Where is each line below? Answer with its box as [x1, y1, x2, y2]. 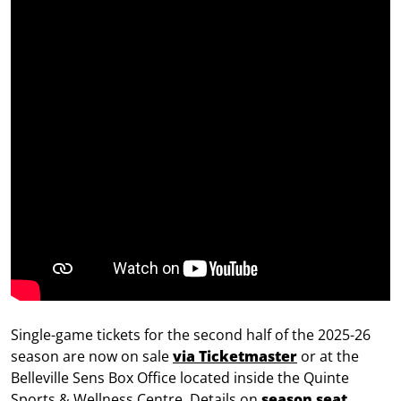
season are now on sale [11, 346, 173, 367]
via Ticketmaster [173, 346, 297, 367]
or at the [297, 346, 359, 367]
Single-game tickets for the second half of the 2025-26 [11, 325, 371, 346]
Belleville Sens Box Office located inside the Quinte [11, 368, 349, 388]
